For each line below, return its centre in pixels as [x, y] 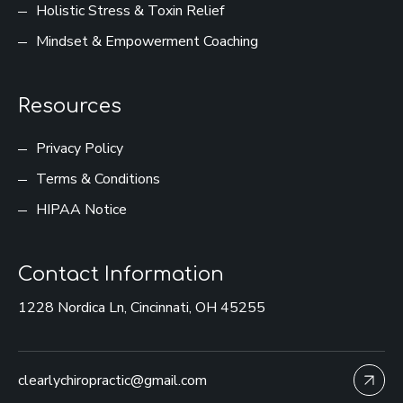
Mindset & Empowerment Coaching [147, 42]
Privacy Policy [80, 149]
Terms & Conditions [98, 179]
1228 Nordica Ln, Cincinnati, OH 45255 [142, 308]
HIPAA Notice [81, 210]
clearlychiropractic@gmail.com [112, 380]
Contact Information [121, 275]
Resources [70, 107]
